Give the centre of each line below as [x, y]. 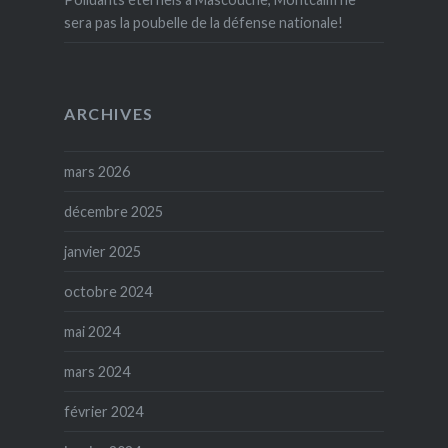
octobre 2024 [107, 292]
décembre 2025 [113, 212]
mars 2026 [96, 172]
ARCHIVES [108, 114]
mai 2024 [91, 332]
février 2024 [103, 412]
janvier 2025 [102, 252]
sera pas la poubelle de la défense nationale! [203, 23]
